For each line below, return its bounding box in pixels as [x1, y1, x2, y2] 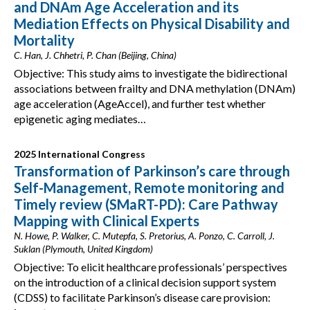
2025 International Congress [14, 148, 145, 160]
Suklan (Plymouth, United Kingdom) [14, 243, 153, 255]
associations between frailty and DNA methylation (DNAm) [14, 82, 295, 95]
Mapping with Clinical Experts [14, 212, 199, 229]
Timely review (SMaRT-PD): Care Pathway [14, 196, 278, 212]
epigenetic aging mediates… [14, 112, 146, 125]
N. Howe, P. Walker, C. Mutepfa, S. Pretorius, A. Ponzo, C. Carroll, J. [14, 230, 275, 241]
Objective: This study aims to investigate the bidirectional [14, 66, 287, 80]
